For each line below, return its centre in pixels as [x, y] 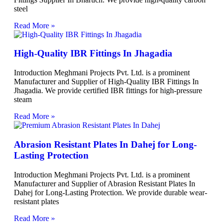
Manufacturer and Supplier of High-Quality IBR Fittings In [106, 82]
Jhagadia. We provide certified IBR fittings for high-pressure [108, 91]
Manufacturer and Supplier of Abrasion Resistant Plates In [105, 183]
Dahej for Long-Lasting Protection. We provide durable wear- [111, 192]
